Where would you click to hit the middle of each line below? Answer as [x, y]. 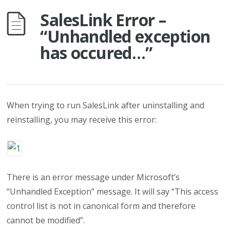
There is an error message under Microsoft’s [93, 177]
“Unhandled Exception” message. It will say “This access [113, 191]
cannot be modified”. [46, 220]
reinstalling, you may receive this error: [82, 120]
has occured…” [96, 53]
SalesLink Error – [103, 20]
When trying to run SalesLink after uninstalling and [106, 105]
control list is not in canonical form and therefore [101, 206]
